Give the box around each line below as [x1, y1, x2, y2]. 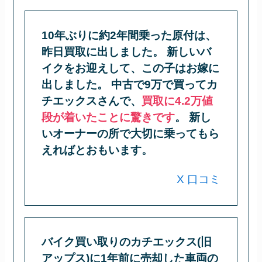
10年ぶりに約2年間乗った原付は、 [42, 29, 217, 42]
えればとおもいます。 [42, 143, 153, 156]
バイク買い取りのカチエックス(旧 [42, 235, 212, 248]
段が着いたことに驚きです [42, 111, 175, 123]
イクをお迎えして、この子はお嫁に [42, 61, 220, 74]
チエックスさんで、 [42, 94, 142, 107]
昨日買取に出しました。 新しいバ [42, 45, 212, 58]
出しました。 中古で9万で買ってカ [42, 78, 218, 91]
